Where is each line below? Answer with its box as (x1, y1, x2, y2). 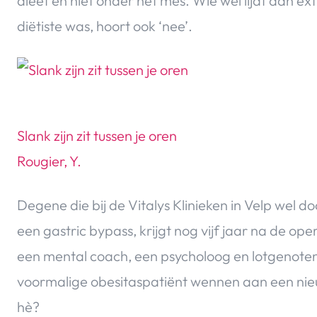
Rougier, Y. (17, 152, 81, 171)
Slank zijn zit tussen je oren (17, 127, 177, 145)
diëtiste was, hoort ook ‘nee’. (17, 17, 192, 35)
